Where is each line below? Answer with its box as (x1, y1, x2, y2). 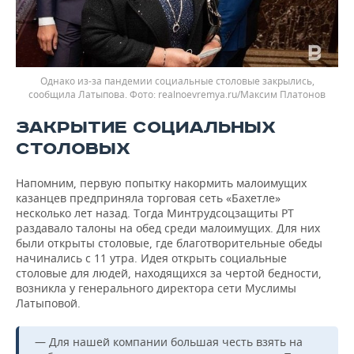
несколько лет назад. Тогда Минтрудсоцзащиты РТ (16, 205, 294, 220)
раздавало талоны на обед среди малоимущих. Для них (16, 220, 320, 235)
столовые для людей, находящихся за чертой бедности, (16, 265, 322, 281)
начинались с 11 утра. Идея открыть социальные (16, 250, 287, 265)
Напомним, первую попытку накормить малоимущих (16, 175, 307, 190)
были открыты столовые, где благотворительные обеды (16, 235, 322, 250)
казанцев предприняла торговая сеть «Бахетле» (16, 190, 281, 205)
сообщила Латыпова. (28, 87, 130, 101)
